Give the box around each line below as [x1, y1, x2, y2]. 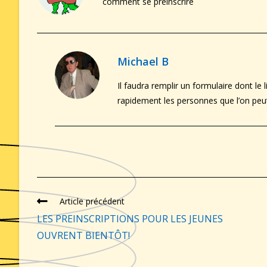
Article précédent [60, 195, 125, 207]
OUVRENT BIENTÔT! [37, 228, 130, 242]
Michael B [117, 54, 169, 69]
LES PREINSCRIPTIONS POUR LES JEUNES [37, 212, 223, 225]
